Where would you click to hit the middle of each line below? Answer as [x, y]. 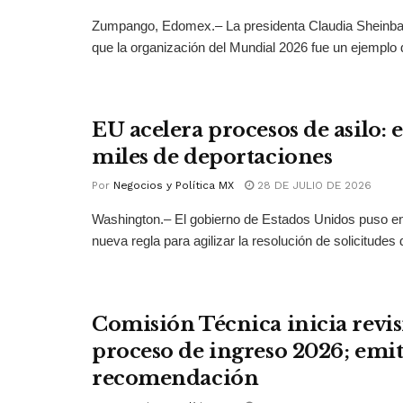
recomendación [175, 379]
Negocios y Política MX [174, 186]
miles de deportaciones [212, 157]
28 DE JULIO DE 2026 [313, 186]
